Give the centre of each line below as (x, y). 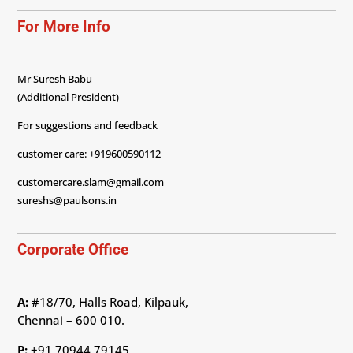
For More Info (64, 27)
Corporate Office (73, 250)
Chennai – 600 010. (71, 320)
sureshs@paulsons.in (67, 201)
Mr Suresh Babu (55, 79)
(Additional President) (69, 97)
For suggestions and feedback (88, 126)
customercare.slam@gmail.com (91, 182)
